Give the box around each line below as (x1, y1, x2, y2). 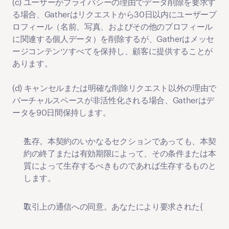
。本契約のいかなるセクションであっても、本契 (39, 136, 216, 146)
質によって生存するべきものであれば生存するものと (24, 161, 216, 171)
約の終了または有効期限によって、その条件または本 (24, 148, 216, 158)
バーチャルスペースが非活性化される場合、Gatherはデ (12, 95, 215, 105)
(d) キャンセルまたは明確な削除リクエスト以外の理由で (12, 83, 217, 93)
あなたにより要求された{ (111, 201, 203, 212)
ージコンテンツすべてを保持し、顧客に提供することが (12, 46, 213, 56)
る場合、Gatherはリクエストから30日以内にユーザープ (12, 9, 217, 19)
